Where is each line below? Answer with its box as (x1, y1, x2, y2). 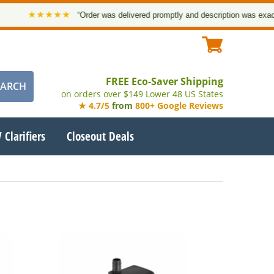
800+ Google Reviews (135, 100, 223, 111)
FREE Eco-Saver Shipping (105, 75, 223, 88)
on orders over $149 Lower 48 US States (61, 88, 223, 100)
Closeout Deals (67, 128, 135, 144)
